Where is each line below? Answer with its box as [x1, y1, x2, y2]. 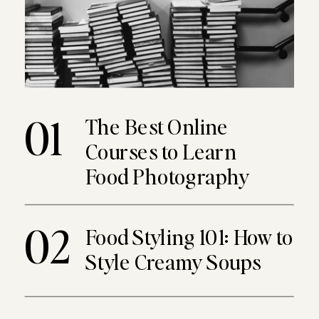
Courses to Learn [85, 137, 236, 164]
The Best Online [85, 113, 229, 140]
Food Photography [85, 162, 249, 189]
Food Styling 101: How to [85, 223, 293, 251]
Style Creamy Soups [85, 248, 261, 276]
